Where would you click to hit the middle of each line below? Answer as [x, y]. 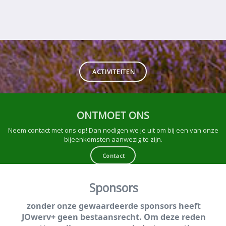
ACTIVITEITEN [114, 72]
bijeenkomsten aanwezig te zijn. [113, 139]
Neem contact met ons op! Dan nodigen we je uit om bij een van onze [113, 130]
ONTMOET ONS [113, 115]
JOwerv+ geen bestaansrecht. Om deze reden [114, 217]
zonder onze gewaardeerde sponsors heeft [114, 206]
